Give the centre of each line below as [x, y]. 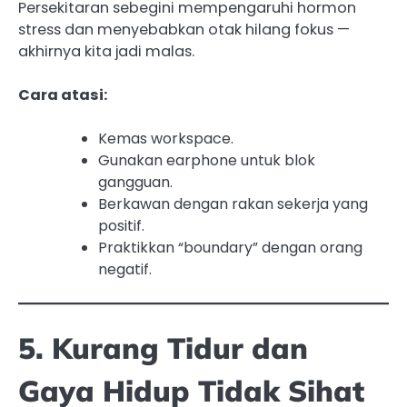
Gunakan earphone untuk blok [207, 161]
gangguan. [135, 183]
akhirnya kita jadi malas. [106, 52]
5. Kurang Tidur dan [163, 348]
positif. [121, 226]
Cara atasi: [63, 95]
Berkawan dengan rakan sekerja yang [233, 204]
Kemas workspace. [166, 139]
